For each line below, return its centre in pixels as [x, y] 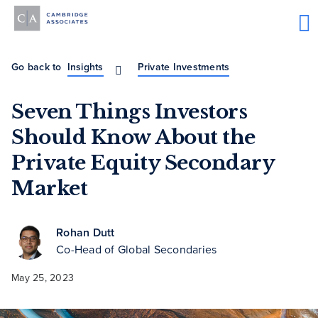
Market [49, 189]
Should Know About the [133, 138]
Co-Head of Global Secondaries [137, 250]
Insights [85, 67]
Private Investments [183, 67]
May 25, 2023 [43, 278]
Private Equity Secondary [143, 163]
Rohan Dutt [86, 233]
